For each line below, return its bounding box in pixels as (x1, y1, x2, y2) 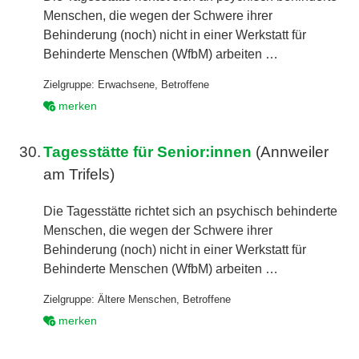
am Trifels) (43, 166, 115, 184)
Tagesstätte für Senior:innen (43, 143, 252, 161)
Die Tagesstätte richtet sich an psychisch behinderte (43, 204, 338, 218)
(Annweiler (252, 143, 329, 161)
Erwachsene (98, 79, 155, 91)
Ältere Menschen (98, 292, 177, 305)
